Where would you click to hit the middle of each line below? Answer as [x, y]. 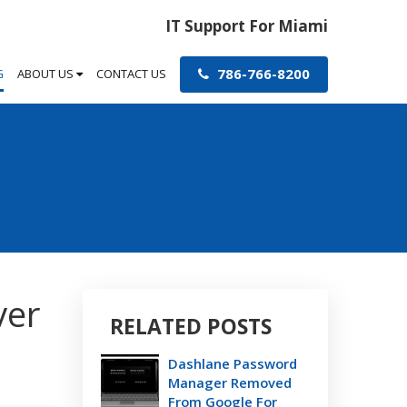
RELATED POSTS [191, 326]
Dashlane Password [233, 363]
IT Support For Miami [247, 26]
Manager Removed [230, 382]
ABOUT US [47, 74]
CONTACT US [131, 74]
